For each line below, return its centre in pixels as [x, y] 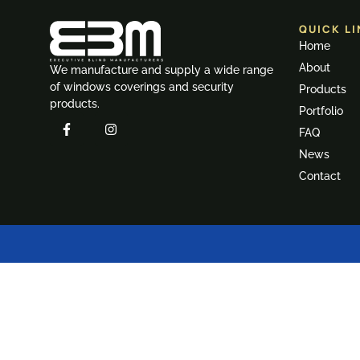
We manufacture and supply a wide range [162, 70]
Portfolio [321, 110]
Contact [320, 176]
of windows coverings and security [142, 87]
